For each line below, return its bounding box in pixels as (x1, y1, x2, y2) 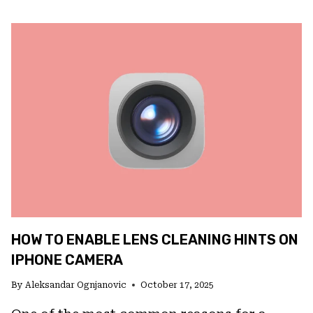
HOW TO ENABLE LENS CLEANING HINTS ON (11, 231, 298, 248)
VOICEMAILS (82, 41, 161, 54)
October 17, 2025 (140, 279, 214, 290)
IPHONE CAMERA (11, 251, 123, 268)
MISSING (82, 25, 138, 38)
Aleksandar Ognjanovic (25, 279, 127, 290)
